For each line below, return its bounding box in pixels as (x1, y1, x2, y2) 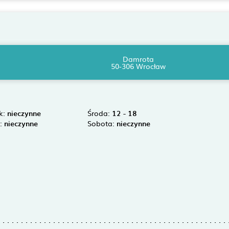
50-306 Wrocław (111, 61, 166, 71)
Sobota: (87, 118, 117, 128)
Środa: (87, 108, 112, 118)
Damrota (123, 54, 154, 64)
